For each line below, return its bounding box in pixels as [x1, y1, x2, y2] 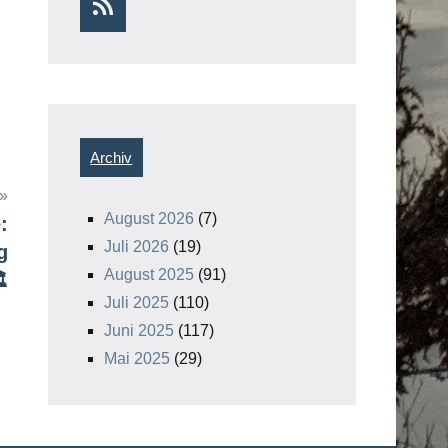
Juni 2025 [104, 322, 174, 340]
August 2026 [104, 210, 194, 228]
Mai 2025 [104, 350, 170, 368]
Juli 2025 [104, 294, 169, 312]
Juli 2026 [104, 238, 169, 256]
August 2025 [104, 266, 194, 284]
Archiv [90, 148, 133, 166]
